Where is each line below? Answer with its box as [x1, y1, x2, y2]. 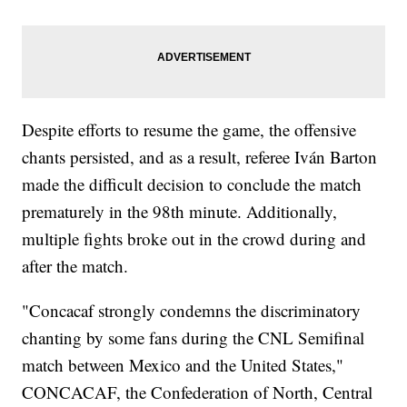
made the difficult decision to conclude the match [22, 173, 362, 196]
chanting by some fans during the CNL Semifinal [22, 326, 365, 350]
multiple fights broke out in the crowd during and [22, 227, 367, 251]
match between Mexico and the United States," [22, 353, 344, 377]
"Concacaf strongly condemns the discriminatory [22, 299, 362, 323]
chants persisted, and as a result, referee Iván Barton [22, 145, 378, 169]
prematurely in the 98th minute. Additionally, [22, 200, 338, 223]
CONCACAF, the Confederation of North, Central [22, 381, 373, 404]
